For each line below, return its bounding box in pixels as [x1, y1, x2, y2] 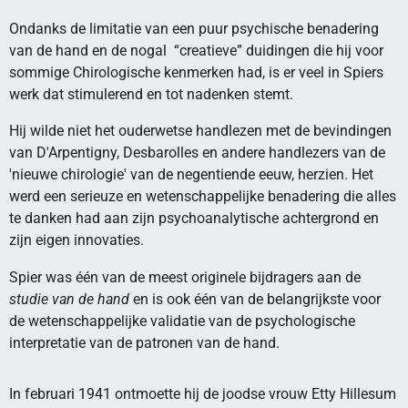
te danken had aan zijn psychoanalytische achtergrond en [9, 209, 379, 228]
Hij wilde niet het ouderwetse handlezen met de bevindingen [9, 122, 392, 140]
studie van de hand [9, 290, 129, 308]
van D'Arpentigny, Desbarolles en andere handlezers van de [9, 144, 385, 162]
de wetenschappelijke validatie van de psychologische [9, 311, 355, 330]
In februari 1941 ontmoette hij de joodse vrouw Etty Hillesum [9, 385, 396, 403]
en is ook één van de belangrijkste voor [129, 290, 381, 308]
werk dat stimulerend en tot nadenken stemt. [9, 85, 293, 103]
